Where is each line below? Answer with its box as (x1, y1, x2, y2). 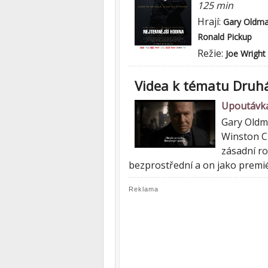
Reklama (129, 185, 159, 193)
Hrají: (197, 15, 223, 28)
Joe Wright (226, 48, 266, 59)
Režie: (197, 47, 226, 60)
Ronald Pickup (197, 31, 252, 42)
